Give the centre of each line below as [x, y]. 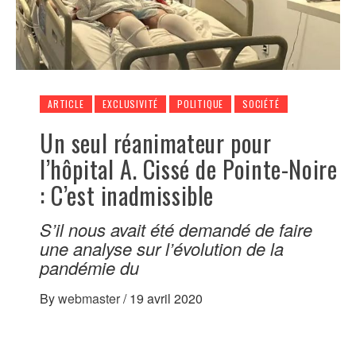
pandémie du [89, 268]
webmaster [91, 299]
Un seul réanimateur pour [156, 143]
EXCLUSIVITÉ [131, 104]
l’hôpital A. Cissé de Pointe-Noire [189, 169]
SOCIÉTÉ [261, 104]
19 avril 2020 [166, 299]
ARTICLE [66, 104]
